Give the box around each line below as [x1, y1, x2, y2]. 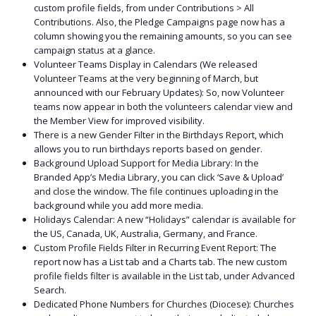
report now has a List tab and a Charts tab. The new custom [34, 255, 288, 269]
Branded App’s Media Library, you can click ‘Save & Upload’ [34, 171, 284, 184]
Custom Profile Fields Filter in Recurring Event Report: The [34, 241, 277, 255]
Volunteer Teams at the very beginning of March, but [34, 72, 259, 85]
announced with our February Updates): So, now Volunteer [34, 86, 285, 99]
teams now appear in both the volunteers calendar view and [34, 100, 293, 114]
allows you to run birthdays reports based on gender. [34, 142, 263, 156]
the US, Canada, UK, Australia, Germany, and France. [34, 227, 258, 241]
